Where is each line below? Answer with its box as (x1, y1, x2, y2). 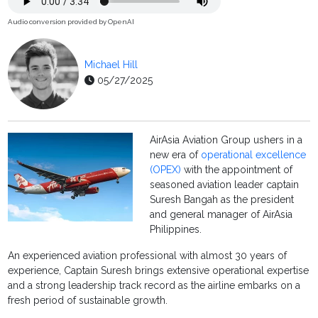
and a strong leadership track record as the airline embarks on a (8, 280, 301, 292)
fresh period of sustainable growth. (8, 295, 168, 307)
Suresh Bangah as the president (150, 194, 295, 206)
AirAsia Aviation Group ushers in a (150, 134, 303, 146)
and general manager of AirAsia (150, 209, 293, 221)
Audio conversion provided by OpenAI (8, 18, 135, 26)
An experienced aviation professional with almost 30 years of (8, 250, 287, 262)
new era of (150, 149, 202, 161)
